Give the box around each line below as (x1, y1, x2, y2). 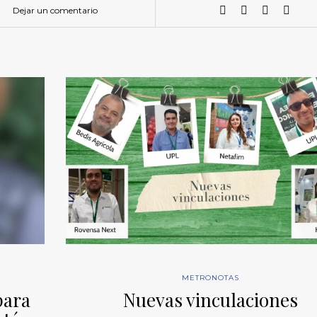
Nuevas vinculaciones (122, 287, 298, 313)
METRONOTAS (181, 273, 239, 283)
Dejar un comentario (13, 4, 98, 16)
